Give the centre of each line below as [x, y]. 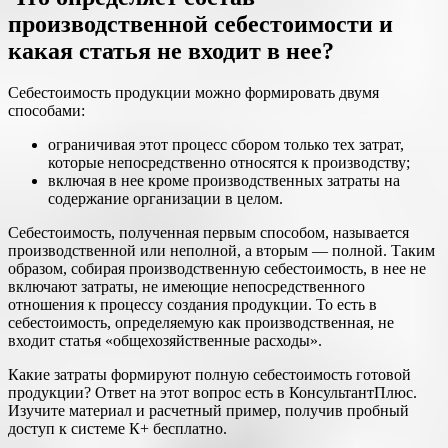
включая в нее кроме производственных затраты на [224, 181]
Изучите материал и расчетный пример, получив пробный [208, 411]
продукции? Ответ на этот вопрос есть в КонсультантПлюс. [212, 393]
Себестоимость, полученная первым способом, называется [208, 233]
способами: [46, 111]
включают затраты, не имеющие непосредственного [186, 287]
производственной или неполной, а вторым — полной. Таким [221, 251]
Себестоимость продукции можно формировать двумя [193, 93]
